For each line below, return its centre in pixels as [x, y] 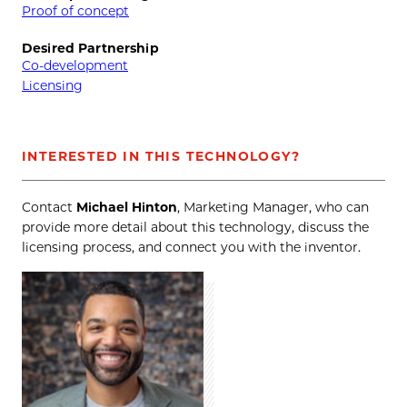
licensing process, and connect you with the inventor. [191, 247]
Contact [49, 207]
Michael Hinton [127, 207]
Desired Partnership [90, 49]
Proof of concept [75, 10]
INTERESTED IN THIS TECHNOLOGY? [161, 156]
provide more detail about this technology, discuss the [195, 227]
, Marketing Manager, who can [273, 207]
